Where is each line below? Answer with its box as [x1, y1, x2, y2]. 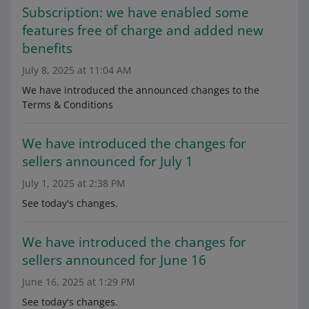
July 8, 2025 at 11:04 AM [22, 63, 132, 77]
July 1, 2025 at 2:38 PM [22, 177, 126, 190]
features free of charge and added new [22, 21, 263, 39]
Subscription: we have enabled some [22, 3, 249, 21]
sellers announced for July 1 [22, 152, 193, 170]
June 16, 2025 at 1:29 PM [22, 275, 135, 288]
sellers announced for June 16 [22, 251, 206, 269]
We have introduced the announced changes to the [22, 83, 259, 97]
